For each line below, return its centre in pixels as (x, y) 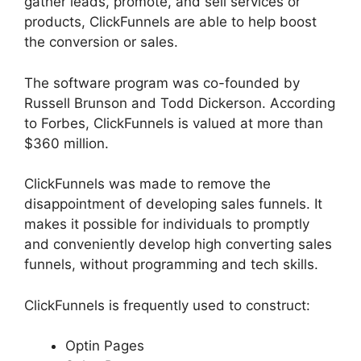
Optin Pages (105, 346)
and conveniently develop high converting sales (178, 245)
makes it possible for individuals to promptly (167, 224)
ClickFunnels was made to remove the (147, 184)
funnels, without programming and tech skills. (171, 265)
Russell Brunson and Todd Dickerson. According (180, 103)
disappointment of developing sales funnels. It (173, 204)
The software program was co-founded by (162, 83)
